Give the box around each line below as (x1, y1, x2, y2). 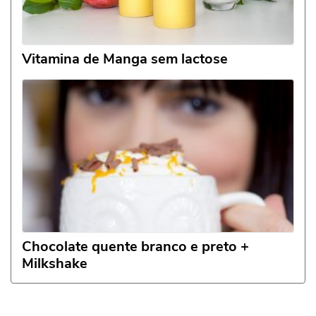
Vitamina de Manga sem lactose (22, 49, 228, 69)
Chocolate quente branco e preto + (22, 237, 249, 257)
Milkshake (22, 254, 87, 274)
